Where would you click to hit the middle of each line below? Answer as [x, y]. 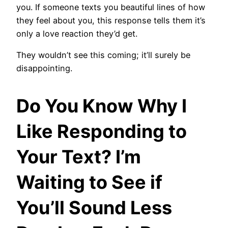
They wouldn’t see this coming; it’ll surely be [103, 55]
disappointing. [44, 68]
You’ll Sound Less [94, 208]
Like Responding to [102, 132]
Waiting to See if [89, 182]
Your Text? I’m [79, 157]
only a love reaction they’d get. [77, 34]
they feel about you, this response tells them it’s [111, 21]
